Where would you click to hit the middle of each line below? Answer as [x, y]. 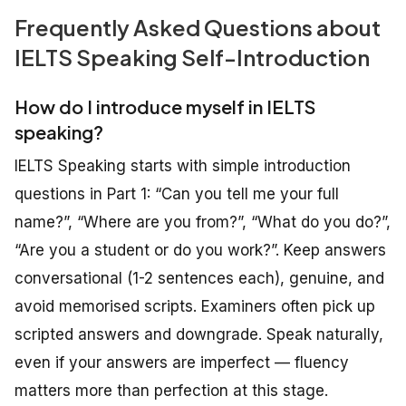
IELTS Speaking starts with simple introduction [183, 166]
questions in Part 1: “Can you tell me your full [177, 194]
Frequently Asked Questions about [198, 28]
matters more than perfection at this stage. [171, 391]
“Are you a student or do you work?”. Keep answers [200, 251]
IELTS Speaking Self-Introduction [192, 58]
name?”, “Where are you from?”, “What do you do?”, [203, 222]
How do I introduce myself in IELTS [165, 107]
